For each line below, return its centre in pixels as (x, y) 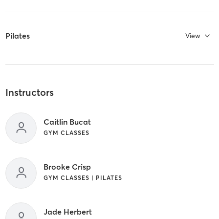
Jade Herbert (67, 212)
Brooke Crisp (67, 167)
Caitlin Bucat (67, 122)
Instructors (29, 92)
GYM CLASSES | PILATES (83, 178)
